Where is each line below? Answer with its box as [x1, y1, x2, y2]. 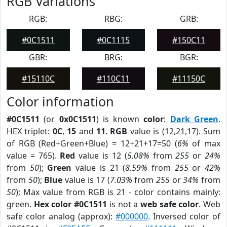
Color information [7, 93, 114, 110]
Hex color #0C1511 [33, 199, 107, 210]
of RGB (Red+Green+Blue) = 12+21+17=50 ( [7, 138, 177, 149]
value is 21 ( [71, 162, 126, 173]
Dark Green [170, 113, 219, 125]
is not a [107, 199, 140, 210]
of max [188, 138, 221, 149]
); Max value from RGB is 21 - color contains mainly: [16, 186, 220, 198]
